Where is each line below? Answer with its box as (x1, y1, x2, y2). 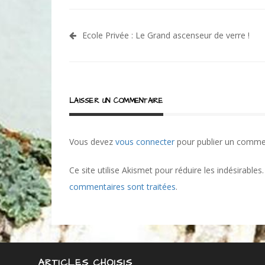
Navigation (69, 24, 150, 49)
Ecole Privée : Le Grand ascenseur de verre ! (82, 30, 250, 41)
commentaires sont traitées (69, 181, 176, 193)
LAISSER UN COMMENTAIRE (69, 96, 163, 106)
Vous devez (69, 136, 115, 148)
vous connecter (115, 136, 174, 148)
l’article (69, 63, 127, 88)
